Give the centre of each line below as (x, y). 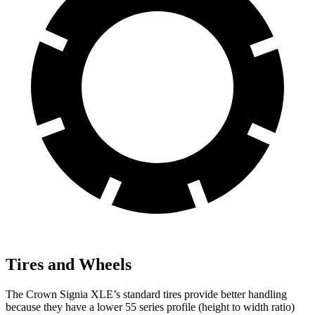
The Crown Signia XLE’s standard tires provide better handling (146, 295)
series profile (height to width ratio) (216, 307)
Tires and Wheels (69, 265)
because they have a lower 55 (71, 307)
